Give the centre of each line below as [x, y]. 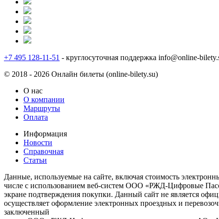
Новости [38, 142]
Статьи [35, 160]
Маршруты [42, 108]
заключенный [27, 212]
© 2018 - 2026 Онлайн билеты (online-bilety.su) [81, 74]
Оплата [36, 117]
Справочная [44, 151]
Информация [45, 133]
